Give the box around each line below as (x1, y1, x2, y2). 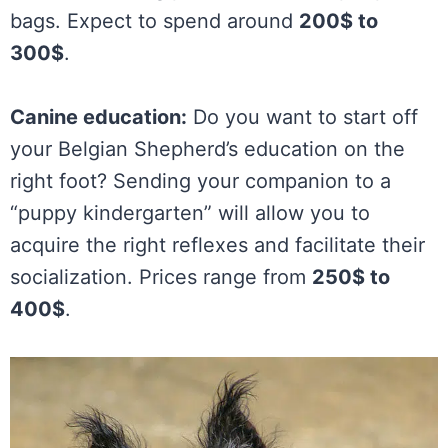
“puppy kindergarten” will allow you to (10, 201, 370, 226)
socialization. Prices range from (10, 265, 312, 290)
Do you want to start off (187, 105, 418, 130)
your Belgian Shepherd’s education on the (10, 137, 405, 162)
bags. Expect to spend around (10, 9, 299, 34)
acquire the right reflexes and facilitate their (10, 233, 425, 258)
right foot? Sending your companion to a (10, 169, 391, 194)
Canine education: (10, 105, 187, 130)
